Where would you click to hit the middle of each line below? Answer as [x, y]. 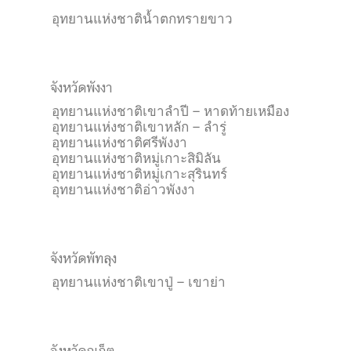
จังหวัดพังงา [81, 88]
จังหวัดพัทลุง [83, 259]
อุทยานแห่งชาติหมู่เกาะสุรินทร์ [139, 174]
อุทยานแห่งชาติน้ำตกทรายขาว [142, 19]
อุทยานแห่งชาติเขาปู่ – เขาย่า [139, 282]
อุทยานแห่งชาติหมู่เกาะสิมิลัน [136, 158]
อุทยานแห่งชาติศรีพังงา [119, 143]
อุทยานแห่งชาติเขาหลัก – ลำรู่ [139, 127]
